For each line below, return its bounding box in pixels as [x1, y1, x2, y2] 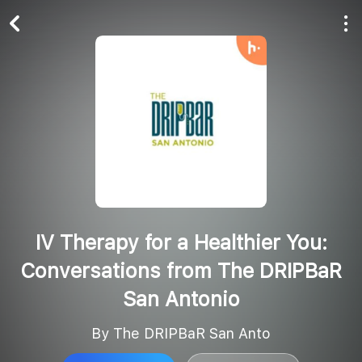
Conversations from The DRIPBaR [20, 259, 342, 284]
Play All [108, 21, 154, 36]
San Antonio [122, 287, 240, 312]
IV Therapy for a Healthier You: [35, 230, 327, 255]
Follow [238, 21, 273, 35]
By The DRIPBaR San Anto [91, 325, 271, 343]
